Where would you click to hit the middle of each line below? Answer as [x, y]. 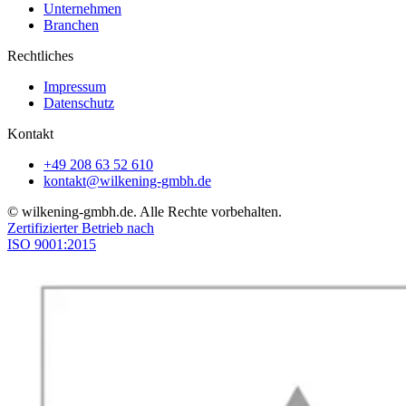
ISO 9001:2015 [52, 245]
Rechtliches [40, 56]
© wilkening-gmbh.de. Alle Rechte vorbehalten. [145, 212]
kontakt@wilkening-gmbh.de [127, 181]
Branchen [71, 25]
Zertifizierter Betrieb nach [81, 228]
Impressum [75, 87]
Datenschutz [79, 103]
